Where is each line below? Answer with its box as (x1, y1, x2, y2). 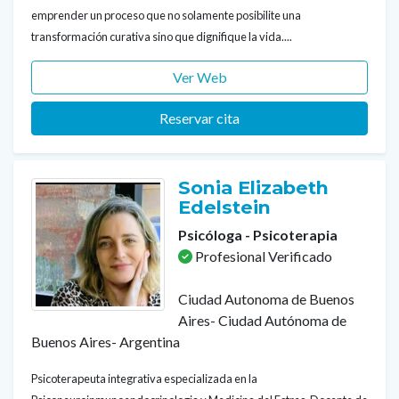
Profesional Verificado (192, 248, 332, 265)
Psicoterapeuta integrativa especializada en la (31, 371, 257, 386)
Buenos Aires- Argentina (31, 333, 180, 350)
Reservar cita (159, 110, 240, 126)
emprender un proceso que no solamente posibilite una (31, 8, 301, 22)
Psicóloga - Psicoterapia (178, 226, 338, 243)
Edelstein (178, 196, 276, 218)
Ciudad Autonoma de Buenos (178, 290, 354, 307)
